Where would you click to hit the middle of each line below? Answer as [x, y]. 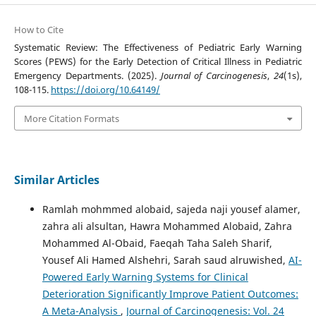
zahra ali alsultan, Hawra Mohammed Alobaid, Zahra [167, 226]
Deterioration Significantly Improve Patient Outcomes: [170, 293]
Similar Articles [56, 180]
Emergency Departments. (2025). [87, 76]
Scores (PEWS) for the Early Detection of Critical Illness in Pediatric [158, 62]
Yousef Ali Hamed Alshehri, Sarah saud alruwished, [165, 260]
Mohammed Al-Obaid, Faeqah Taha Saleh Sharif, [157, 243]
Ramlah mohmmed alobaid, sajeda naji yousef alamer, [171, 209]
